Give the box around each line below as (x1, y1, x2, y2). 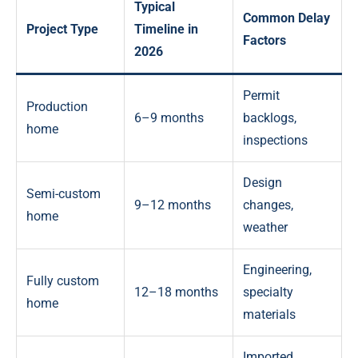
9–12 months (134, 197, 211, 213)
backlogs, (243, 110, 296, 126)
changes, (243, 197, 293, 213)
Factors (243, 33, 286, 49)
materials (243, 307, 296, 323)
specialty (243, 284, 293, 300)
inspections (243, 133, 308, 149)
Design (243, 175, 282, 191)
